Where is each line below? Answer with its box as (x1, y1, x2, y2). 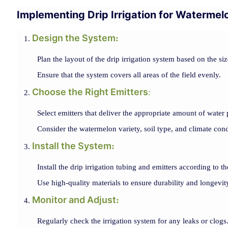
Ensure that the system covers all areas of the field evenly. (37, 70, 221, 79)
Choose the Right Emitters (32, 86, 148, 97)
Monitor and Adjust (32, 194, 116, 205)
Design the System (32, 32, 116, 43)
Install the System (32, 140, 111, 151)
